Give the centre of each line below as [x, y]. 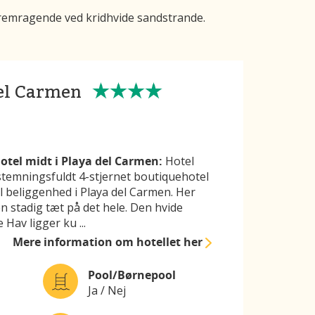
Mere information [64, 242]
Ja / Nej [107, 290]
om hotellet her [161, 242]
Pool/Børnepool [132, 275]
